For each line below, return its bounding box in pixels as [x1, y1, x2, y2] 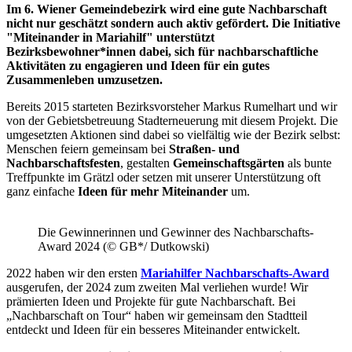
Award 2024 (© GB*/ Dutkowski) [38, 239, 209, 253]
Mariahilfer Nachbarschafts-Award [141, 266, 329, 280]
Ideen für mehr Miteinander [78, 184, 228, 198]
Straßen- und [169, 141, 240, 156]
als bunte [288, 156, 332, 170]
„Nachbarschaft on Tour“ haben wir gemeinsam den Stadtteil [6, 308, 307, 322]
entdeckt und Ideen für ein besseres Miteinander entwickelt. [6, 322, 300, 336]
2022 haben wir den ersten [6, 266, 141, 280]
